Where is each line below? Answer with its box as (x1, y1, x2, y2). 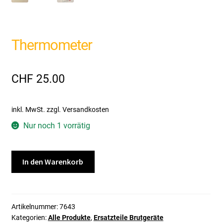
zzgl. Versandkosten (46, 105, 109, 114)
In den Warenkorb (22, 157, 84, 167)
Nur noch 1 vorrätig (23, 120, 91, 130)
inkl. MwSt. (11, 105, 45, 114)
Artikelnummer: (11, 203, 59, 211)
